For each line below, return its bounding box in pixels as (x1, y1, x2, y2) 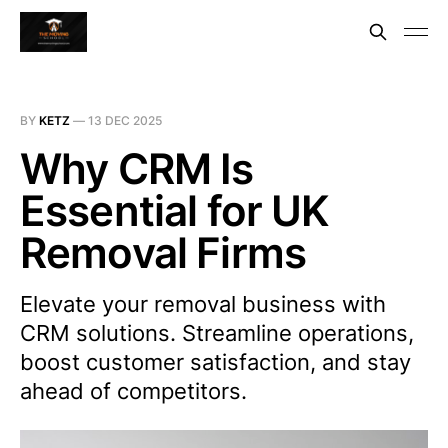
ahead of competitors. (20, 378, 247, 404)
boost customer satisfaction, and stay (20, 349, 411, 375)
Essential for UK (20, 185, 329, 236)
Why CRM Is (20, 143, 254, 194)
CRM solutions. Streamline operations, (20, 320, 414, 346)
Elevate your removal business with (20, 291, 386, 317)
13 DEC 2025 (88, 113, 162, 128)
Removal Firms (20, 227, 307, 278)
